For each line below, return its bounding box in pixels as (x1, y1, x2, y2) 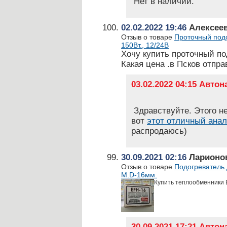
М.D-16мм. (121, 171, 157, 179)
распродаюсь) (131, 126, 187, 136)
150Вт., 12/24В (121, 41, 169, 49)
